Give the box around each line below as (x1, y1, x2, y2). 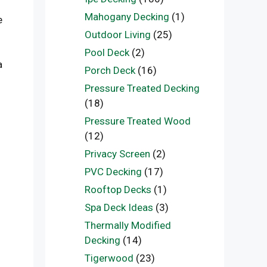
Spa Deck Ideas (84, 201, 153, 213)
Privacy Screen (84, 148, 150, 160)
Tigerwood (84, 252, 133, 264)
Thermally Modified (84, 219, 171, 231)
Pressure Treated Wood (84, 115, 191, 127)
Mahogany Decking (84, 11, 169, 23)
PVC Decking (84, 166, 142, 178)
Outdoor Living (84, 29, 151, 41)
